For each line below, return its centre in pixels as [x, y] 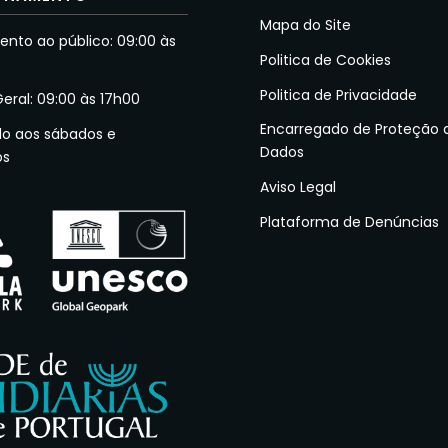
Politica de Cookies [326, 59]
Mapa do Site [306, 24]
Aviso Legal [298, 187]
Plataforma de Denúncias [350, 222]
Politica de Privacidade [339, 94]
